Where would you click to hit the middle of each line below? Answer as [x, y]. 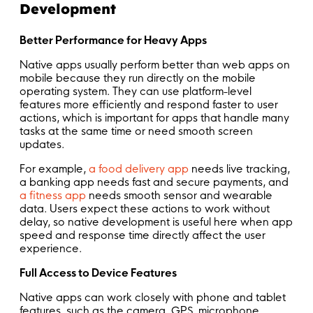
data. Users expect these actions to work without [145, 209]
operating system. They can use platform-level [136, 92]
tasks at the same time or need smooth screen [136, 131]
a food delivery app [139, 169]
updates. [42, 145]
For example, [54, 169]
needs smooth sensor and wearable [179, 196]
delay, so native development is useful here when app [156, 222]
